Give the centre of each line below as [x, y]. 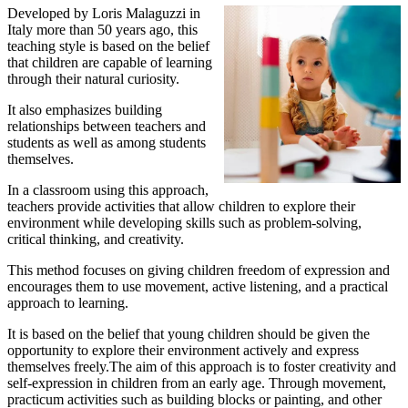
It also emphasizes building [85, 110]
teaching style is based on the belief [108, 46]
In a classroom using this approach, [108, 190]
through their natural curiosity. [93, 79]
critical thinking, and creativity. [96, 240]
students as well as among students [107, 143]
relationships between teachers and [107, 127]
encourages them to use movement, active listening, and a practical [198, 287]
